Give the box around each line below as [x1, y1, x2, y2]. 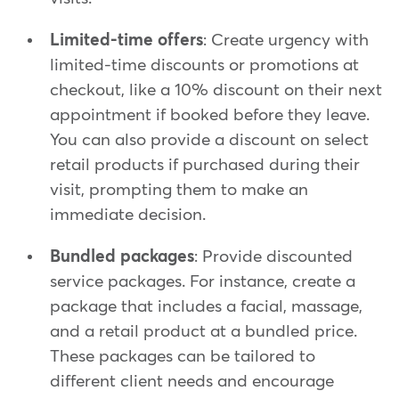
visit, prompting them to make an [50, 181, 308, 199]
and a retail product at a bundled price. [50, 322, 357, 340]
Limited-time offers [50, 31, 203, 49]
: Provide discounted [194, 248, 353, 265]
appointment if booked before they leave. [50, 106, 370, 124]
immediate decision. [50, 206, 206, 224]
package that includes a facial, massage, [50, 297, 362, 315]
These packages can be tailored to [50, 347, 315, 365]
